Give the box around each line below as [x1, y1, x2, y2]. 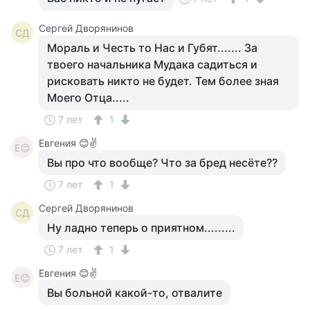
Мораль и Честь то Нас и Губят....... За [47, 41, 257, 55]
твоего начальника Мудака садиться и [47, 57, 257, 71]
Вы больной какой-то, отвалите [47, 286, 222, 300]
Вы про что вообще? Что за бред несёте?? [47, 156, 277, 170]
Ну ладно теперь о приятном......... [47, 221, 235, 235]
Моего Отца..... [47, 91, 129, 104]
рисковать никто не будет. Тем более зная [47, 74, 279, 88]
